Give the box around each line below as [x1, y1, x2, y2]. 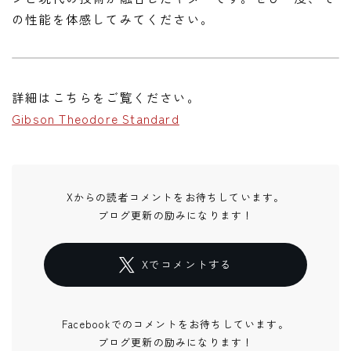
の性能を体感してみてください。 [12, 9, 214, 27]
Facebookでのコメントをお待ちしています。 [62, 316, 289, 331]
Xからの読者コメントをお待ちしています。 [66, 189, 285, 204]
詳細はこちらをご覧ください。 [12, 88, 201, 106]
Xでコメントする [141, 256, 233, 273]
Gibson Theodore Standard [12, 109, 179, 127]
